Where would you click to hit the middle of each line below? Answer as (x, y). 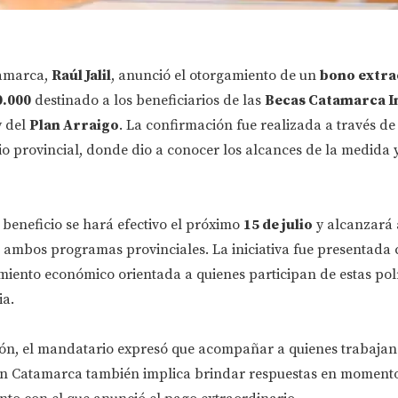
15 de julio (278, 224)
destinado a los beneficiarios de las (147, 100)
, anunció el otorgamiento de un (215, 75)
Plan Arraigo (74, 125)
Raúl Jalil (81, 75)
